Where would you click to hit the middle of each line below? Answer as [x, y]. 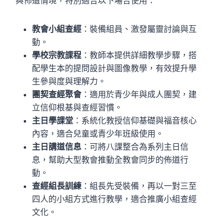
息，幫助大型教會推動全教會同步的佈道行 [110, 160]
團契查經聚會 [57, 94]
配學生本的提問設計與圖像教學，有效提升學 [114, 68]
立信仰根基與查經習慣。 [77, 107]
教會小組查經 [57, 29]
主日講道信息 [57, 147]
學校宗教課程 [57, 55]
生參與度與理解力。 [69, 81]
